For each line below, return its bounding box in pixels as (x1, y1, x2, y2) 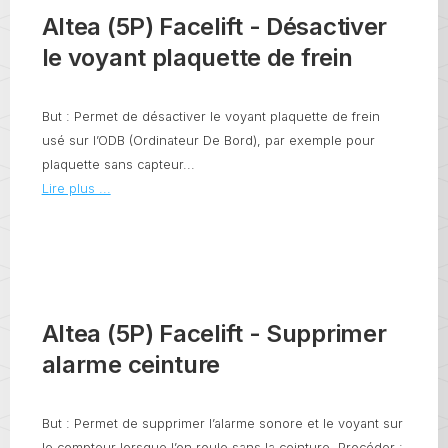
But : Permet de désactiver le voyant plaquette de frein (41, 109, 380, 125)
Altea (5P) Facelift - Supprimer (41, 318, 387, 348)
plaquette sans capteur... (41, 157, 195, 173)
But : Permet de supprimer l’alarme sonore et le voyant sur (41, 415, 403, 431)
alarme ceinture (41, 349, 221, 379)
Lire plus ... (41, 181, 111, 197)
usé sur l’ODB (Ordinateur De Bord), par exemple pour (41, 133, 375, 149)
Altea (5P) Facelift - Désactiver (41, 12, 388, 42)
